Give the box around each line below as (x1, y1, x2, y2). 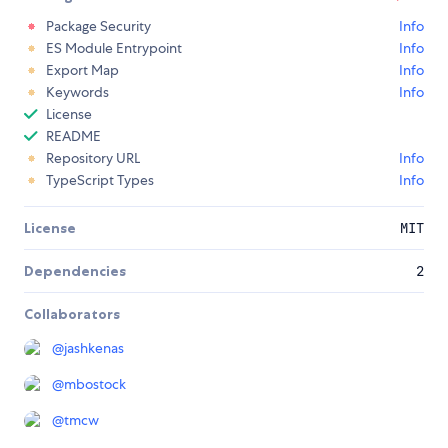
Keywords (46, 82, 109, 101)
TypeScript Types (46, 170, 154, 189)
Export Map (46, 60, 119, 79)
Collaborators (24, 304, 120, 323)
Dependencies (24, 261, 126, 280)
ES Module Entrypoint (46, 38, 182, 57)
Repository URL (46, 148, 140, 167)
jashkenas (64, 338, 124, 357)
